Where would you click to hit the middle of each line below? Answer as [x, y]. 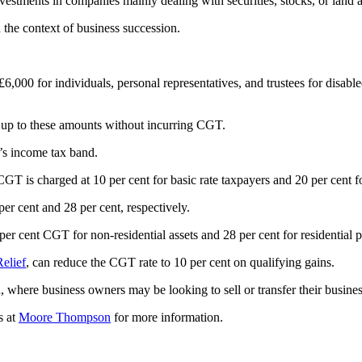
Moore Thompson [65, 317]
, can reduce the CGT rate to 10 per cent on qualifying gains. [180, 262]
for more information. [167, 317]
